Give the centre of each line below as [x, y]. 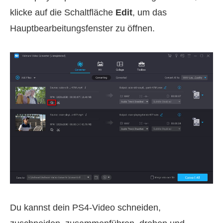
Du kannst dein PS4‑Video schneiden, [85, 207]
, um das [150, 13]
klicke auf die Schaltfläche [63, 13]
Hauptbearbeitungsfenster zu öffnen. [82, 29]
